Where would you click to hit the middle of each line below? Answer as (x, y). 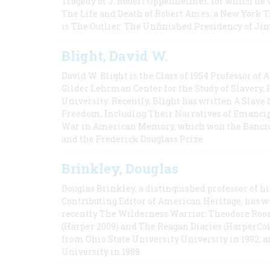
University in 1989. (102, 252)
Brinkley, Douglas (120, 168)
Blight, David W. (115, 56)
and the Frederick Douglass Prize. (133, 139)
